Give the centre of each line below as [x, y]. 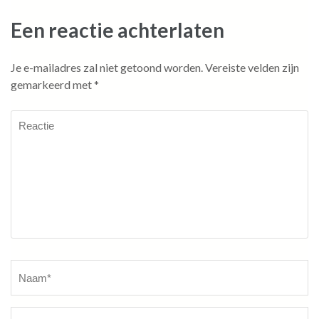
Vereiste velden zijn [252, 68]
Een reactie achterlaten [117, 30]
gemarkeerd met [52, 85]
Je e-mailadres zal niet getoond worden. [107, 68]
